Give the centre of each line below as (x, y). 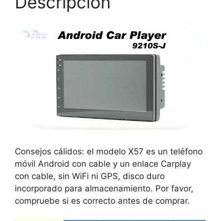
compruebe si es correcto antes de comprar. (102, 201)
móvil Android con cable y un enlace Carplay (103, 164)
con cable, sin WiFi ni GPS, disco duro (90, 176)
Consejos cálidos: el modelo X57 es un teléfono (109, 152)
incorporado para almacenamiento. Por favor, (104, 189)
